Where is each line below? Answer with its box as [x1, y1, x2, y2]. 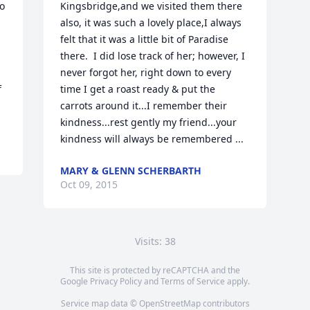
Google [60, 275, 90, 287]
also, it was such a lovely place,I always [60, 16, 242, 29]
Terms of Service [161, 275, 225, 287]
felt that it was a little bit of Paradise [60, 33, 229, 46]
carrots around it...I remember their [60, 99, 228, 112]
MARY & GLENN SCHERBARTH [60, 164, 202, 177]
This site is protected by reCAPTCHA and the [70, 264, 240, 276]
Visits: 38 [134, 235, 176, 248]
